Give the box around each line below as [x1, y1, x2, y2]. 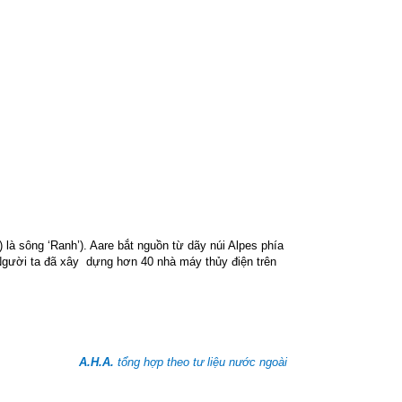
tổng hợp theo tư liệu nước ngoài [114, 355, 287, 369]
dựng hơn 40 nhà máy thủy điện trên [86, 255, 276, 268]
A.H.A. [79, 355, 114, 369]
